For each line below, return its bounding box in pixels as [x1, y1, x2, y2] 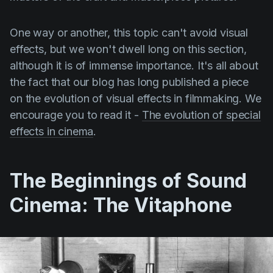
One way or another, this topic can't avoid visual [10, 26, 249, 39]
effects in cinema [10, 124, 94, 138]
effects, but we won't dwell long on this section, [10, 42, 247, 55]
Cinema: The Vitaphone [10, 193, 232, 217]
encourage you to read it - [10, 108, 142, 121]
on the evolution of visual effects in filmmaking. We [10, 91, 261, 105]
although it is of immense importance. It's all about [10, 58, 258, 72]
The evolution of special [141, 108, 261, 121]
